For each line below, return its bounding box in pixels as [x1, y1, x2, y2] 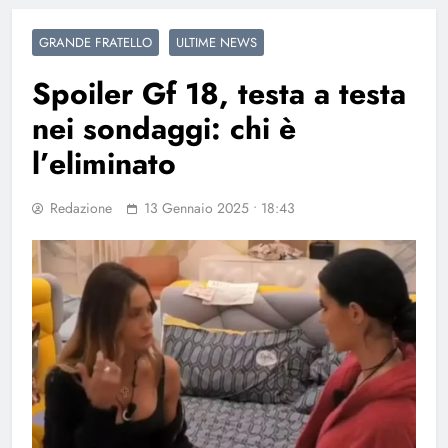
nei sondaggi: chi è [32, 106, 296, 150]
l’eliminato [32, 141, 176, 185]
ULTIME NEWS [176, 32, 257, 52]
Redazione [50, 197, 112, 218]
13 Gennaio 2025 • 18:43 [144, 197, 295, 218]
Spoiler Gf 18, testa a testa [32, 71, 406, 115]
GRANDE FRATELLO [39, 32, 152, 52]
